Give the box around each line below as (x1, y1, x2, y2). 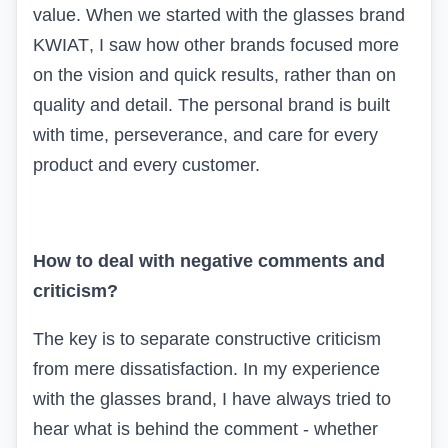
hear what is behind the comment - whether (33, 418, 378, 439)
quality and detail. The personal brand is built (33, 94, 390, 115)
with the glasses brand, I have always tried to (33, 388, 391, 409)
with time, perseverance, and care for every (33, 124, 378, 145)
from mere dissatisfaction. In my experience (33, 358, 380, 379)
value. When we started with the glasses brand (33, 4, 405, 25)
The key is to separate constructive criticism (33, 328, 381, 349)
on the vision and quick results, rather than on (33, 64, 396, 85)
